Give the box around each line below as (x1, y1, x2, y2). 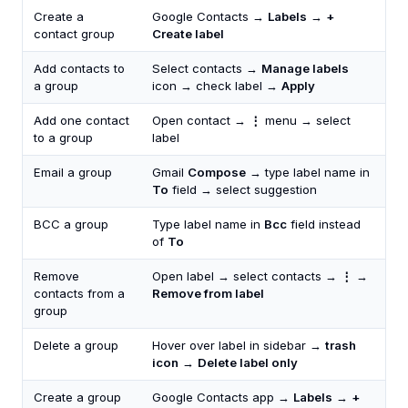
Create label (152, 26, 224, 41)
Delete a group (34, 338, 118, 352)
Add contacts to (34, 61, 125, 76)
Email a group (34, 165, 112, 179)
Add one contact (34, 113, 129, 127)
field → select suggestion (168, 182, 317, 197)
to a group (34, 130, 93, 145)
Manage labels (261, 61, 349, 76)
